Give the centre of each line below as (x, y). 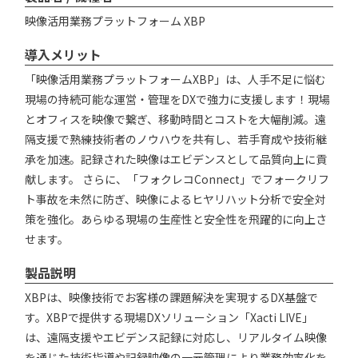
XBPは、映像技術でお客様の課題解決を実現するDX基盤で (171, 298)
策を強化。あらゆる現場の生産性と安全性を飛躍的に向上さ (176, 219)
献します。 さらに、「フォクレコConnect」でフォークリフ (177, 179)
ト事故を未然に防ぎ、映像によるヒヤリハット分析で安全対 (175, 199)
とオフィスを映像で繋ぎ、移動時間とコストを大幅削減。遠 (175, 119)
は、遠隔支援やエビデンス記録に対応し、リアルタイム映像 (176, 338)
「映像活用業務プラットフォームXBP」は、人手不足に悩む (175, 80)
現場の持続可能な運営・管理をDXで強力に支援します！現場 (177, 99)
